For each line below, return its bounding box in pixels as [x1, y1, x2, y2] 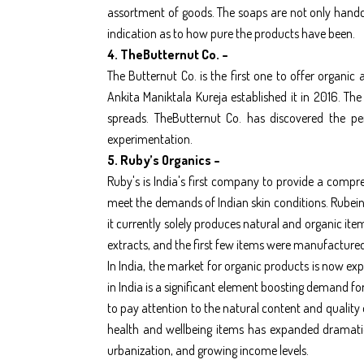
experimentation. [107, 130, 193, 147]
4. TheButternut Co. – [107, 45, 228, 63]
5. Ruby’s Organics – [107, 151, 220, 168]
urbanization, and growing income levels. [107, 341, 309, 358]
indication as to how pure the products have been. [107, 24, 355, 41]
